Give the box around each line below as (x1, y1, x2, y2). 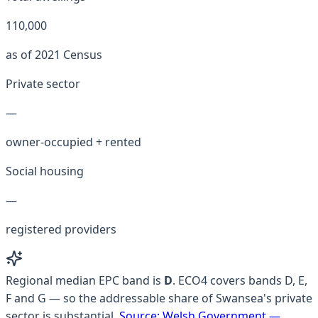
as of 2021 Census (6, 47, 102, 63)
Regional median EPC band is (6, 273, 164, 289)
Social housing (6, 163, 84, 180)
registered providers (6, 221, 116, 238)
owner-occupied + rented (6, 134, 141, 150)
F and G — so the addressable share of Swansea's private (6, 290, 312, 307)
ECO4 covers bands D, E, (178, 273, 307, 289)
